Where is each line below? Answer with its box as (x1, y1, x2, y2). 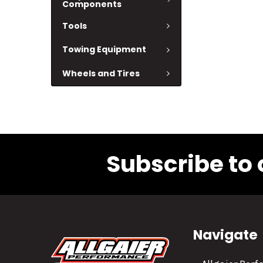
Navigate (193, 225, 258, 244)
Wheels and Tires (62, 67, 140, 79)
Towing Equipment (62, 43, 146, 56)
